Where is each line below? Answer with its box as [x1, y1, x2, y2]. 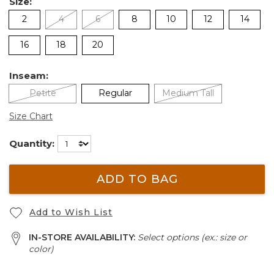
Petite [29, 87, 56, 98]
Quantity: [9, 137, 54, 149]
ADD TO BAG [96, 172, 178, 187]
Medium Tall [162, 87, 214, 98]
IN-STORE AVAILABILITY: [29, 232, 138, 243]
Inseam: [9, 69, 48, 81]
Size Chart [9, 110, 53, 122]
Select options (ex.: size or [138, 232, 247, 243]
